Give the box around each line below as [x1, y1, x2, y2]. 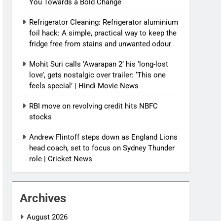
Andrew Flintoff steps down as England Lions [29, 133, 178, 142]
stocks [29, 112, 52, 122]
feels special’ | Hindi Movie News [29, 81, 139, 91]
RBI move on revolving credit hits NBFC [29, 102, 158, 111]
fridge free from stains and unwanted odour [29, 39, 172, 49]
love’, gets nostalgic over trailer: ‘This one [29, 71, 166, 80]
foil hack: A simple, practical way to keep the [29, 29, 177, 38]
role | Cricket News [29, 154, 93, 164]
